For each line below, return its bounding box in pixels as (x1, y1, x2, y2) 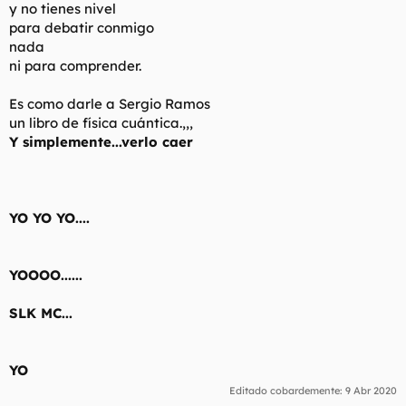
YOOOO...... (9, 266, 82, 284)
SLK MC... (9, 304, 72, 322)
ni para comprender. (9, 56, 141, 74)
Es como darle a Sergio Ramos (9, 94, 210, 112)
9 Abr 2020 (345, 384, 397, 397)
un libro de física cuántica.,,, (9, 113, 193, 131)
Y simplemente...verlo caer (9, 132, 193, 150)
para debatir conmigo (9, 18, 154, 36)
